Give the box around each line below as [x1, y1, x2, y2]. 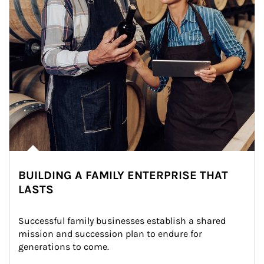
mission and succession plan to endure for [18, 228, 204, 239]
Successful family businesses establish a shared [18, 215, 228, 226]
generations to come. [18, 241, 109, 252]
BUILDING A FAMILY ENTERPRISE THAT [18, 169, 228, 182]
